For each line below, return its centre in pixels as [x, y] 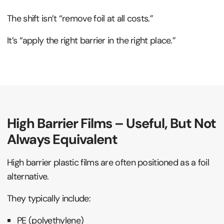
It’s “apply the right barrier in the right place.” [91, 40]
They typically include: [49, 198]
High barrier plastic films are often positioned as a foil [108, 162]
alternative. [28, 176]
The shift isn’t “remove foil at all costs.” [80, 18]
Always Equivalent [62, 139]
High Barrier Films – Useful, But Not [111, 123]
